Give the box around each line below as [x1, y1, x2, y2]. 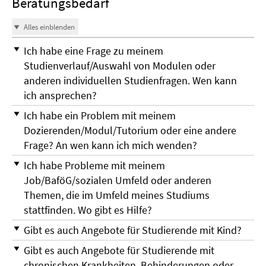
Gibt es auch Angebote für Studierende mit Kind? [24, 223, 242, 237]
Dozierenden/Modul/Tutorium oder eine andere [24, 123, 236, 138]
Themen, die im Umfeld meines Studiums [24, 188, 210, 202]
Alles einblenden [24, 22, 75, 33]
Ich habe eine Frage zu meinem [24, 44, 163, 58]
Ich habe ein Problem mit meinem [24, 109, 176, 123]
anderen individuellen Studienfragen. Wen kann [24, 74, 237, 88]
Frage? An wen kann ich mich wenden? [24, 138, 197, 153]
